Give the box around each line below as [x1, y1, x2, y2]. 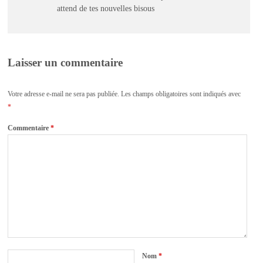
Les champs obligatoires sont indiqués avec [121, 90, 241, 99]
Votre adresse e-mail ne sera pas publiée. [8, 90, 120, 99]
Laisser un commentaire [8, 56, 123, 69]
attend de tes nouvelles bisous [56, 4, 154, 14]
